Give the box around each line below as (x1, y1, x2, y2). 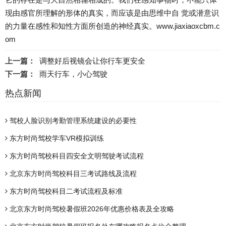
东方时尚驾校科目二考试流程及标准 (8, 187, 123, 196)
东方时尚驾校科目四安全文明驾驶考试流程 (8, 152, 144, 160)
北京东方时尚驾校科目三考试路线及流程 (8, 169, 137, 178)
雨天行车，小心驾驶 (39, 70, 107, 79)
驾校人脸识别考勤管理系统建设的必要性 (8, 117, 137, 125)
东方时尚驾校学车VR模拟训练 (8, 134, 104, 143)
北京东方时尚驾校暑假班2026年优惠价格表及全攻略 (8, 205, 174, 213)
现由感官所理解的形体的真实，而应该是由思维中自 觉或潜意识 (5, 9, 219, 18)
